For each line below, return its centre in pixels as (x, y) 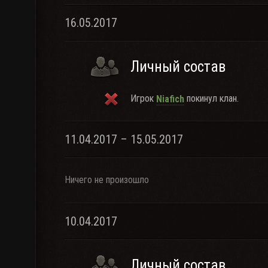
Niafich (170, 99)
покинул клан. (211, 98)
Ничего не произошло (107, 180)
